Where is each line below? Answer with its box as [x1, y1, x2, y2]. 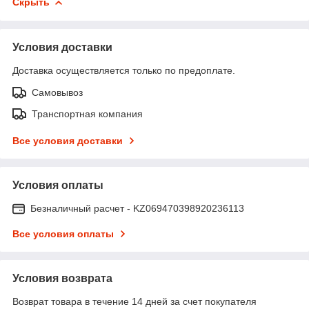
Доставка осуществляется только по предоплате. [12, 64, 235, 76]
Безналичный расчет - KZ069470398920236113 [30, 202, 244, 214]
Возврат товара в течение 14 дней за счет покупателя [12, 295, 257, 307]
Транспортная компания [32, 108, 143, 119]
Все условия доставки [12, 134, 123, 146]
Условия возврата [12, 272, 112, 284]
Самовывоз [32, 86, 83, 98]
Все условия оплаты [12, 228, 114, 239]
